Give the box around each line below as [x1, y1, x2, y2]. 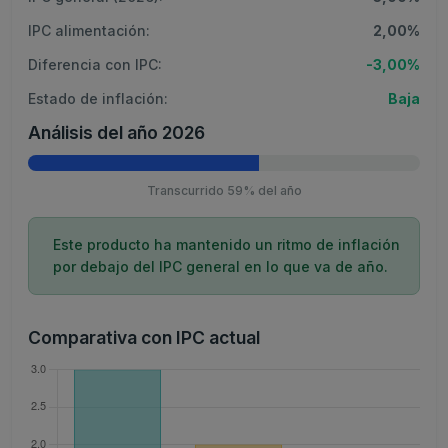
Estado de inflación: [28, 90, 168, 107]
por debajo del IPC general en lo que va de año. [53, 258, 388, 275]
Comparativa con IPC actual [28, 327, 260, 348]
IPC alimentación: [28, 22, 150, 39]
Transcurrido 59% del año [146, 183, 302, 198]
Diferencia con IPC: [28, 56, 162, 73]
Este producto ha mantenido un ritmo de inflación [53, 236, 400, 253]
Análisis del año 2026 [28, 122, 205, 143]
